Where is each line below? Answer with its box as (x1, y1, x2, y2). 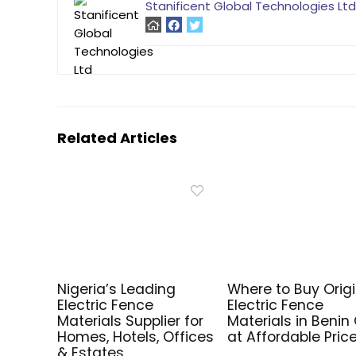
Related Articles (57, 127, 177, 148)
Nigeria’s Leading (57, 279, 176, 299)
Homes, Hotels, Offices (57, 327, 215, 346)
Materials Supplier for (57, 311, 204, 331)
